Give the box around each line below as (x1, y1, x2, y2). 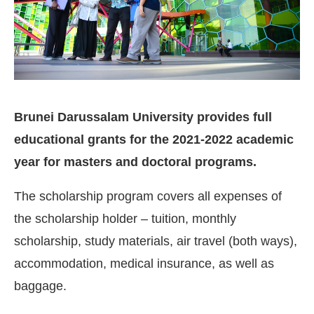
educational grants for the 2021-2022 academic (14, 132, 294, 147)
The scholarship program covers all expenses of (14, 189, 282, 204)
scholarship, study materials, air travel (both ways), (14, 234, 297, 249)
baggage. (14, 279, 67, 294)
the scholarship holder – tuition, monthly (14, 212, 236, 226)
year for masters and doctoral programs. (14, 155, 257, 170)
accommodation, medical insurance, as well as (14, 257, 274, 271)
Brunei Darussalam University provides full (14, 110, 272, 125)
